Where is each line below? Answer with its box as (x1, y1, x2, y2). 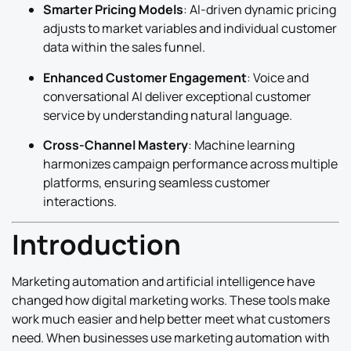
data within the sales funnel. (43, 38, 205, 56)
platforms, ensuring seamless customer (43, 173, 270, 191)
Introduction (12, 226, 181, 264)
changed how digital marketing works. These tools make (12, 291, 330, 309)
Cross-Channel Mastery (43, 136, 188, 154)
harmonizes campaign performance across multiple (43, 154, 338, 172)
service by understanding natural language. (43, 106, 292, 124)
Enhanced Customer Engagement (43, 68, 247, 86)
